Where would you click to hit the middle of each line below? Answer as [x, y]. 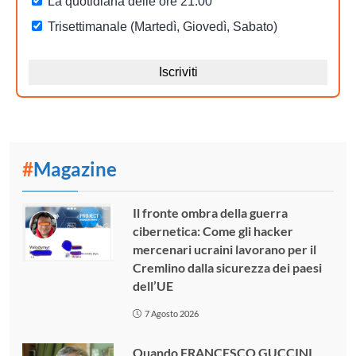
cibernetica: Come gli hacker [213, 230]
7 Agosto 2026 [172, 313]
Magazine [75, 168]
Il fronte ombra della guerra [210, 212]
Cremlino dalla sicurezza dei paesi [227, 267]
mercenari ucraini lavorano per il [224, 249]
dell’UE [153, 285]
